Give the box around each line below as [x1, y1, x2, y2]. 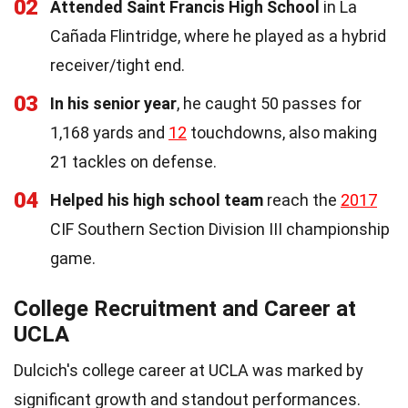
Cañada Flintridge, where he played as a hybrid [50, 25, 386, 46]
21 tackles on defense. [50, 151, 217, 171]
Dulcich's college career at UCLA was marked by [14, 360, 363, 380]
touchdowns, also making [187, 122, 377, 142]
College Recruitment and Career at [14, 295, 356, 321]
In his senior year [50, 93, 177, 113]
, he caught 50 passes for [177, 93, 362, 113]
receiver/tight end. [50, 55, 185, 75]
